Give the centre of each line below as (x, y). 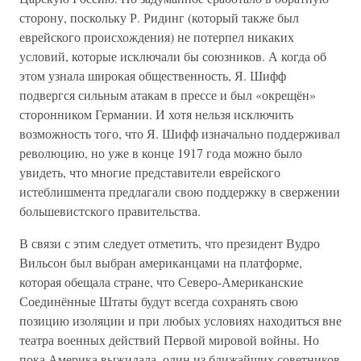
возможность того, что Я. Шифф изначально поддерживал (180, 133)
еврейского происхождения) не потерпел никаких (157, 37)
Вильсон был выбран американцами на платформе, (161, 262)
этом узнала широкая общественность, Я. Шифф (153, 75)
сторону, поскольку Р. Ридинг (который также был (159, 17)
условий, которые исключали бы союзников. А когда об (173, 56)
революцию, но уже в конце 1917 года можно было (161, 153)
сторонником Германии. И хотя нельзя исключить (156, 114)
